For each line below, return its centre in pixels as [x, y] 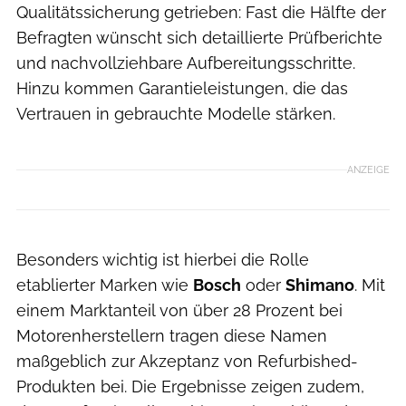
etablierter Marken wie [105, 285]
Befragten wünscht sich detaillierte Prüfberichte [199, 37]
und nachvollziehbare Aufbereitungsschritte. [186, 63]
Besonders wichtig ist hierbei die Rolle [163, 259]
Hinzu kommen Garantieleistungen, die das [182, 88]
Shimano [320, 285]
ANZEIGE [368, 170]
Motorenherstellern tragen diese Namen [172, 335]
